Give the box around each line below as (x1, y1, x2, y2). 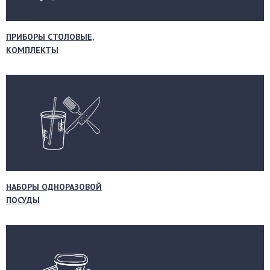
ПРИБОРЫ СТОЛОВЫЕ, (6, 31, 94, 42)
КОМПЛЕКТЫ (6, 45, 58, 55)
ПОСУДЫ (6, 195, 40, 206)
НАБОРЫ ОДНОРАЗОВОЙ (6, 181, 102, 192)
